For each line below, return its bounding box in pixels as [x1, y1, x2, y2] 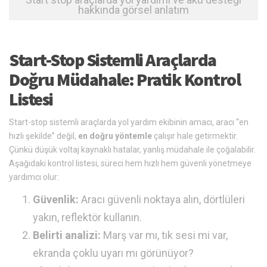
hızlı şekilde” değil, [9, 131, 78, 141]
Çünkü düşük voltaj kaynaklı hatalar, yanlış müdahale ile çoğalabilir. [9, 145, 256, 155]
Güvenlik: [33, 193, 79, 206]
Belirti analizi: [33, 229, 101, 242]
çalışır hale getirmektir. [152, 131, 238, 141]
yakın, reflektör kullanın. [33, 211, 142, 224]
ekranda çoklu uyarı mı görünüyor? [33, 247, 194, 260]
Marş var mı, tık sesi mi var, [101, 229, 228, 242]
